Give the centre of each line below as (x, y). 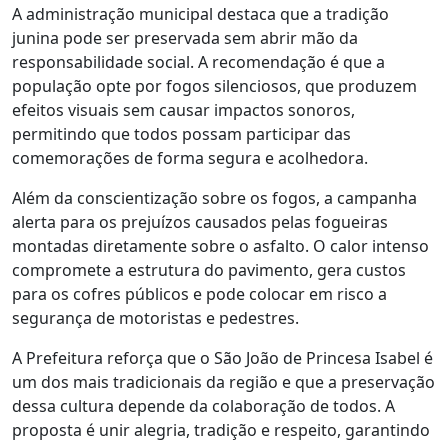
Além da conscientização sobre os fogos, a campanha (214, 197)
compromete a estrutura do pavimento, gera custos (209, 269)
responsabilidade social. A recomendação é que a (198, 61)
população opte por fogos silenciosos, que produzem (214, 85)
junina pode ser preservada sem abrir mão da (185, 37)
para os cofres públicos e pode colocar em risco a (199, 293)
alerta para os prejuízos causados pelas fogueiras (200, 221)
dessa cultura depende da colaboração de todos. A (203, 405)
